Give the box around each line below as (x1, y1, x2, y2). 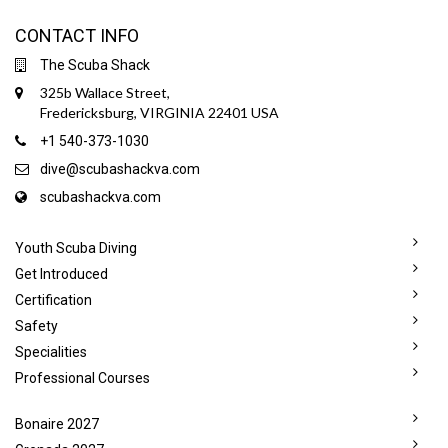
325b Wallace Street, (40, 84, 170, 102)
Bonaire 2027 (15, 416, 99, 433)
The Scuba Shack (40, 57, 150, 74)
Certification (15, 292, 92, 309)
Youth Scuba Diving (15, 240, 137, 257)
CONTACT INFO (15, 25, 139, 47)
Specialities (15, 344, 87, 361)
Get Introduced (15, 266, 108, 283)
